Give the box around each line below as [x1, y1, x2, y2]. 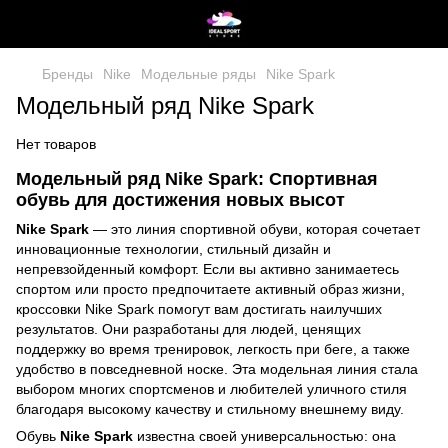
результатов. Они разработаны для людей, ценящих [16, 321, 361, 338]
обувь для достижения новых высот [16, 190, 345, 210]
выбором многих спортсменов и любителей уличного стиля [16, 381, 407, 398]
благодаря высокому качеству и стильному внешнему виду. [16, 401, 404, 418]
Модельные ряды [141, 66, 256, 82]
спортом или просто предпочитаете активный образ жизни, [16, 281, 405, 298]
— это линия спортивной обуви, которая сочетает [89, 221, 420, 238]
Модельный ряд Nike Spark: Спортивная [16, 169, 378, 189]
